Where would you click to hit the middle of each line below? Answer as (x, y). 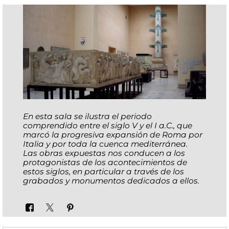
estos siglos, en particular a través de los (104, 172)
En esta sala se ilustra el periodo (87, 117)
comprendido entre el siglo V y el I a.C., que (108, 126)
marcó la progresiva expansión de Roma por (113, 135)
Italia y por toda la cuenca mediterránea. (105, 144)
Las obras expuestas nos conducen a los (104, 153)
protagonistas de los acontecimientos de (105, 163)
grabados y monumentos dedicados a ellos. (111, 181)
